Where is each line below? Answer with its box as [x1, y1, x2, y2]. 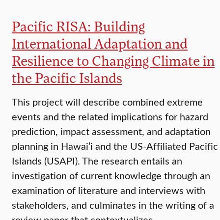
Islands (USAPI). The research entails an [12, 154, 182, 167]
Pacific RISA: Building [12, 18, 145, 35]
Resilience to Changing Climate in [12, 52, 215, 69]
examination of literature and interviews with [12, 183, 205, 197]
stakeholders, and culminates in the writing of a [12, 198, 214, 212]
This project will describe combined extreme [12, 95, 203, 109]
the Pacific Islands [12, 69, 122, 86]
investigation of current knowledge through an [12, 168, 210, 182]
